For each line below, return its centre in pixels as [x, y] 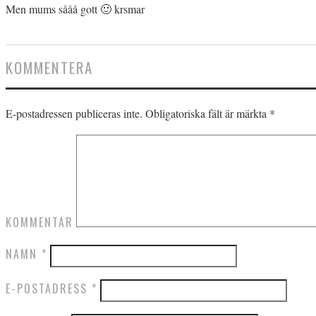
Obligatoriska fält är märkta [206, 114]
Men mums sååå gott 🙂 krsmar [75, 9]
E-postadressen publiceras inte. [74, 114]
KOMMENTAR [39, 223]
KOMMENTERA [49, 68]
